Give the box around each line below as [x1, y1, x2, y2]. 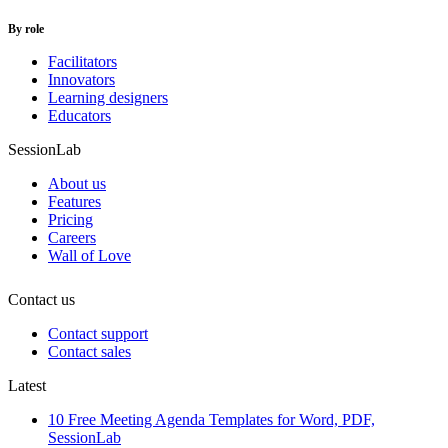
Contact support [48, 324, 148, 342]
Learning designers [48, 88, 168, 106]
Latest [8, 376, 46, 394]
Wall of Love [48, 246, 131, 264]
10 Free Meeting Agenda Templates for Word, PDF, [48, 410, 375, 428]
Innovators [48, 70, 115, 88]
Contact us [8, 290, 75, 308]
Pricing [48, 210, 93, 228]
